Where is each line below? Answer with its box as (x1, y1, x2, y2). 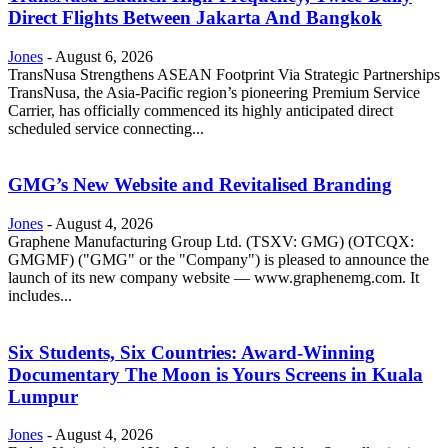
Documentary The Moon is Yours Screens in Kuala (8, 363, 423, 385)
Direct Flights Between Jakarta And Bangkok (8, 6, 382, 28)
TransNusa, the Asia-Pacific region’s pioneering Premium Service (8, 83, 420, 101)
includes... (8, 287, 72, 305)
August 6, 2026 (55, 47, 153, 65)
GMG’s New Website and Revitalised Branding (8, 174, 392, 196)
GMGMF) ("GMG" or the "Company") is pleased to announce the (8, 251, 429, 269)
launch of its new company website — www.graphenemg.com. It (8, 269, 419, 287)
